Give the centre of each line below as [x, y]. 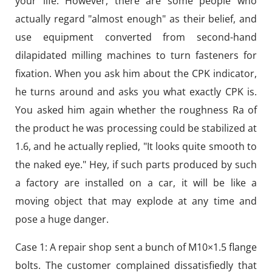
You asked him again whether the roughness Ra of [136, 110]
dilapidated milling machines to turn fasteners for [136, 55]
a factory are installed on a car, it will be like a [136, 183]
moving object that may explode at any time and [136, 201]
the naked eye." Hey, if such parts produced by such [136, 165]
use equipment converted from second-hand [136, 37]
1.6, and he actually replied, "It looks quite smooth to [136, 146]
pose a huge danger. [62, 219]
